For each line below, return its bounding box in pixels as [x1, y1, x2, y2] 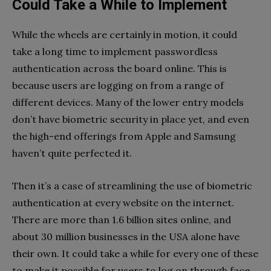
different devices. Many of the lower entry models [12, 96, 244, 108]
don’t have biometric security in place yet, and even [12, 113, 249, 125]
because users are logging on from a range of [12, 79, 224, 91]
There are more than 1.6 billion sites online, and [12, 213, 231, 226]
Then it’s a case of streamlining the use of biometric [12, 179, 252, 192]
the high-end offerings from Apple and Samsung [12, 129, 236, 142]
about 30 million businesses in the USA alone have [12, 230, 240, 243]
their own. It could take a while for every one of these [12, 247, 258, 260]
